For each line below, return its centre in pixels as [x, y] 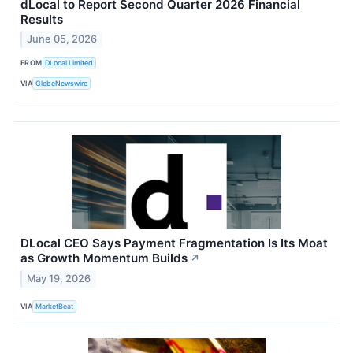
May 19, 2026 [59, 279]
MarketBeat [55, 306]
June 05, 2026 [62, 39]
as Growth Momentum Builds [104, 258]
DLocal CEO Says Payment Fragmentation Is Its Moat [174, 243]
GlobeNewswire [62, 83]
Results [42, 19]
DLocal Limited [69, 62]
